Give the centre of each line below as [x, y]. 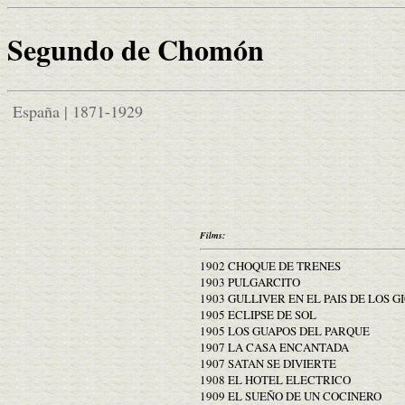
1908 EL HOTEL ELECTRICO [275, 379]
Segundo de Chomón [136, 50]
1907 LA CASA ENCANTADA [274, 347]
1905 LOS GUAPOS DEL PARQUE [285, 330]
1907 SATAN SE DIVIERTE [268, 363]
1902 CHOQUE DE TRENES [270, 265]
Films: [212, 235]
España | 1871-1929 [75, 111]
